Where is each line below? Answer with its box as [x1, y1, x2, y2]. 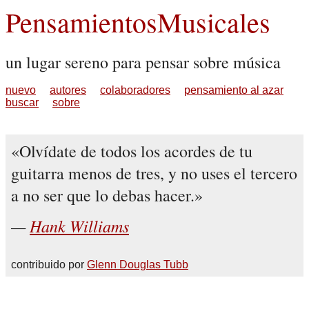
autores [50, 84, 86, 96]
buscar [6, 97, 39, 108]
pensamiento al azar [184, 84, 283, 96]
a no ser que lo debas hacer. [11, 184, 195, 206]
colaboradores [100, 84, 170, 96]
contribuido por [11, 259, 87, 270]
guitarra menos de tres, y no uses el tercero [11, 162, 297, 184]
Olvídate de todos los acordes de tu [19, 140, 252, 162]
